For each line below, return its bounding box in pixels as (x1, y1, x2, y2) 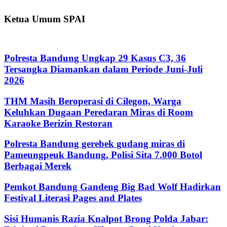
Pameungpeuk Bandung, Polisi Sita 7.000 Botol (4, 149, 202, 161)
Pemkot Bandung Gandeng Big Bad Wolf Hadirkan (4, 181, 221, 193)
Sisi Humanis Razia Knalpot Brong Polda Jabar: (4, 213, 208, 224)
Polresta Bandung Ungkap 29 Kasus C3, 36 (4, 52, 186, 63)
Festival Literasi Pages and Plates (4, 193, 142, 204)
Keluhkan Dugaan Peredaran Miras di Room (4, 106, 193, 118)
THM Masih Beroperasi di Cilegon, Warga (4, 95, 181, 106)
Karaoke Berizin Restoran (4, 118, 112, 129)
